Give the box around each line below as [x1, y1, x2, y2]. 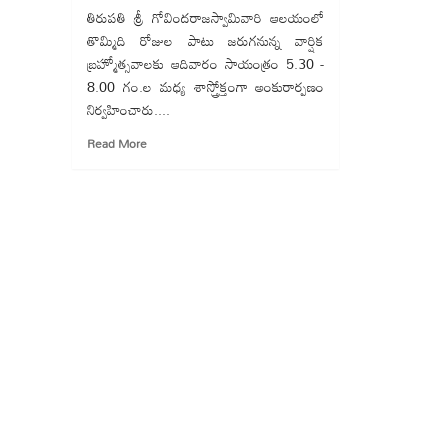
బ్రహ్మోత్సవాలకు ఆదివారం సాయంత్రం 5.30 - [87, 50, 325, 77]
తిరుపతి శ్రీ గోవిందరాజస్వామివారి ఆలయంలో [87, 4, 325, 31]
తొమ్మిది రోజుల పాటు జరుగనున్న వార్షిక [87, 27, 325, 54]
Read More [87, 132, 147, 155]
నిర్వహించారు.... [87, 96, 170, 123]
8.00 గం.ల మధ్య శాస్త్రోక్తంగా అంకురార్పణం [87, 73, 325, 100]
